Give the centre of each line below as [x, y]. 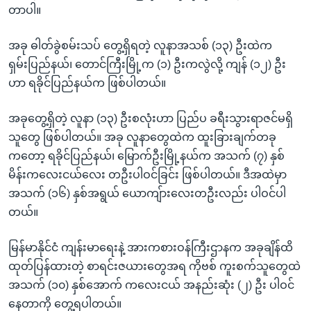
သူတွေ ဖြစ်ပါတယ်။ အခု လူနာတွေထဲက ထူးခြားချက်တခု [142, 137]
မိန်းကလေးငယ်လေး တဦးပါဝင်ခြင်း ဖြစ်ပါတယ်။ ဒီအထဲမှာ [148, 174]
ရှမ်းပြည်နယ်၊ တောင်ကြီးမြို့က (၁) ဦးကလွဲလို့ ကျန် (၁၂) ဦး [147, 64]
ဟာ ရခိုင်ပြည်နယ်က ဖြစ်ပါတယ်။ [87, 83]
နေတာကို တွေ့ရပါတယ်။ [65, 303]
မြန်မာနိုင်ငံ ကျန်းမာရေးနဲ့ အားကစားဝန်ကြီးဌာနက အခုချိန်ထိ [151, 247]
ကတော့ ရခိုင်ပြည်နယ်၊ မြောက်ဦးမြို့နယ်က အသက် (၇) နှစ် [146, 155]
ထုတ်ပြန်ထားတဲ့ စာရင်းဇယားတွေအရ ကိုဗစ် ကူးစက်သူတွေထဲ [154, 266]
